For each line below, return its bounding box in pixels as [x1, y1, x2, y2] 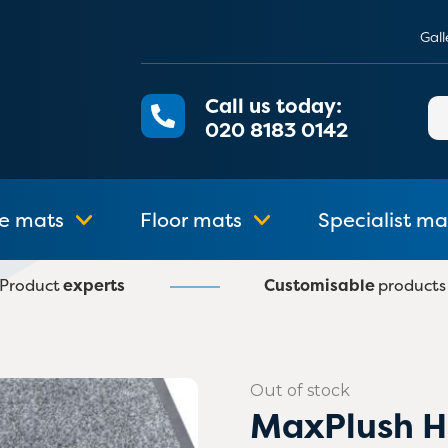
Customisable [264, 274, 375, 297]
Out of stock [249, 381, 350, 401]
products [378, 274, 446, 297]
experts [63, 274, 125, 297]
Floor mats [140, 206, 242, 234]
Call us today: [204, 92, 342, 119]
